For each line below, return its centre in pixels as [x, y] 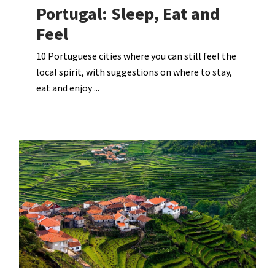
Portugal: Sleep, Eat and [128, 14]
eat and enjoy [65, 88]
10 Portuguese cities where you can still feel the [137, 56]
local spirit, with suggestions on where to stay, [134, 72]
